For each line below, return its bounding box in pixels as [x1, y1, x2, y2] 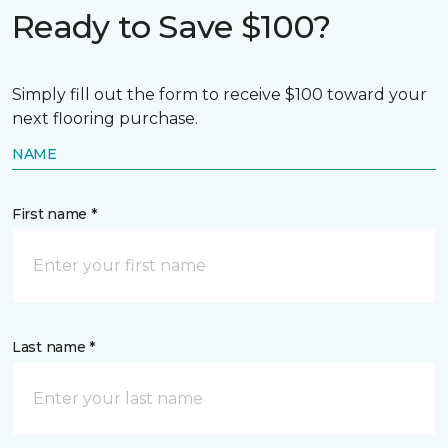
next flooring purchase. [12, 109, 198, 128]
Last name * [12, 338, 95, 356]
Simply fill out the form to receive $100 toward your [12, 85, 427, 104]
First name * [12, 205, 97, 223]
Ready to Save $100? [12, 7, 331, 46]
